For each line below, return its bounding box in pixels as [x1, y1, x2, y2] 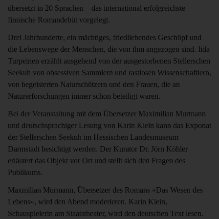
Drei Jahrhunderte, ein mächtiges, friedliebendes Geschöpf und [8, 33, 201, 42]
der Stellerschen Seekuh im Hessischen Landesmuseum [8, 133, 178, 141]
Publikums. [8, 168, 43, 176]
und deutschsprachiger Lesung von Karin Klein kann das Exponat [8, 121, 211, 130]
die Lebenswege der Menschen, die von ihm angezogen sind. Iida [8, 45, 210, 53]
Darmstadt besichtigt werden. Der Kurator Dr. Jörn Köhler [8, 145, 188, 153]
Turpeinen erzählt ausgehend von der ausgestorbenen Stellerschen [8, 57, 210, 65]
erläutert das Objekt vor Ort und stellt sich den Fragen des [8, 156, 185, 165]
